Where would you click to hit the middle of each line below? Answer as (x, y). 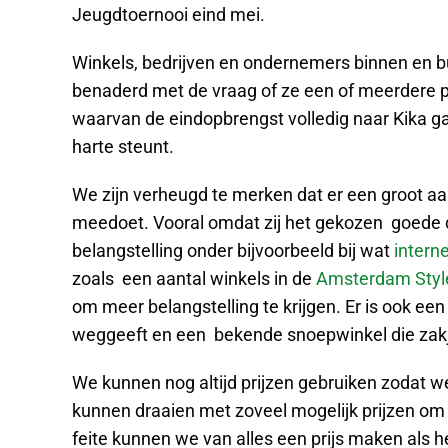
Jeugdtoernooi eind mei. (168, 14)
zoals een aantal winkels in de (194, 278)
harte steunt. (123, 146)
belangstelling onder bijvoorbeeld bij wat (233, 250)
